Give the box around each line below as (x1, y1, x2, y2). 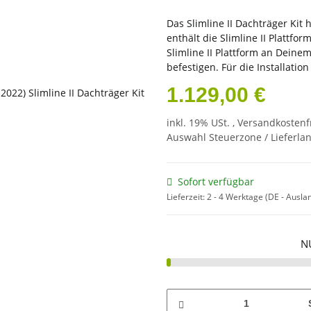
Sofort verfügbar (178, 174, 254, 188)
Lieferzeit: (167, 190, 207, 203)
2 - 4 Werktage (207, 190, 265, 203)
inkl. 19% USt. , (167, 116, 237, 130)
